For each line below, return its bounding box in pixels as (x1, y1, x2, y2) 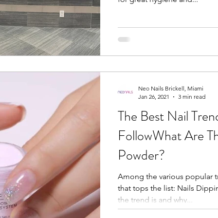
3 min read (178, 93, 205, 100)
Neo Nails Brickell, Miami (138, 85, 203, 92)
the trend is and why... (118, 195, 193, 204)
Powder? (118, 145, 165, 165)
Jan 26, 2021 (138, 93, 169, 100)
